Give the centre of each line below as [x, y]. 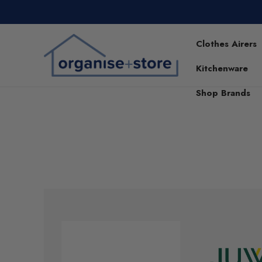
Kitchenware [222, 68]
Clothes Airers [227, 44]
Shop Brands [223, 93]
